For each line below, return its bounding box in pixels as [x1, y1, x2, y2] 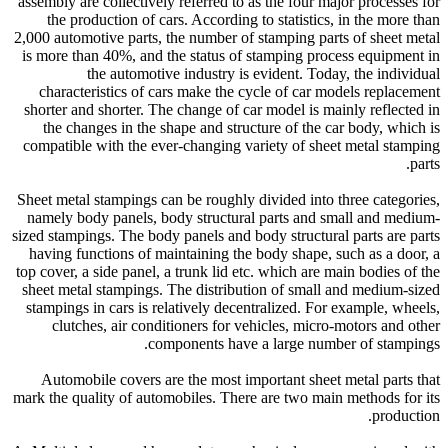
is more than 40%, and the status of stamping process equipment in [22, 47, 440, 65]
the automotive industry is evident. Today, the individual [87, 65, 440, 83]
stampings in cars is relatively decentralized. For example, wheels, [26, 299, 440, 317]
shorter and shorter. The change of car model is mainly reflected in [24, 101, 440, 119]
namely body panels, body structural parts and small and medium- [27, 209, 440, 227]
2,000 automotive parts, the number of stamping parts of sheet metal [14, 29, 440, 47]
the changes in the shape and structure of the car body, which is [43, 119, 440, 137]
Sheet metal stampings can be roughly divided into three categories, [17, 191, 440, 209]
